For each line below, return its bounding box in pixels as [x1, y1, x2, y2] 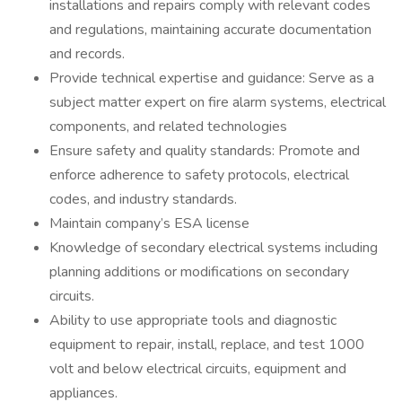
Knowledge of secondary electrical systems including [49, 238, 378, 258]
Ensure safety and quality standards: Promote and [49, 141, 360, 161]
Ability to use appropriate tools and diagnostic [49, 310, 336, 330]
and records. [49, 44, 125, 64]
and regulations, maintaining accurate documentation [49, 20, 371, 39]
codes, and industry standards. [49, 189, 237, 209]
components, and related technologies [49, 117, 287, 136]
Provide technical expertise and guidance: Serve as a [49, 68, 374, 88]
